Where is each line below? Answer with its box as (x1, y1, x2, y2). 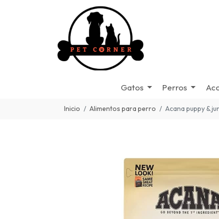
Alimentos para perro (89, 104, 156, 113)
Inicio (64, 104, 80, 113)
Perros (162, 82, 187, 92)
